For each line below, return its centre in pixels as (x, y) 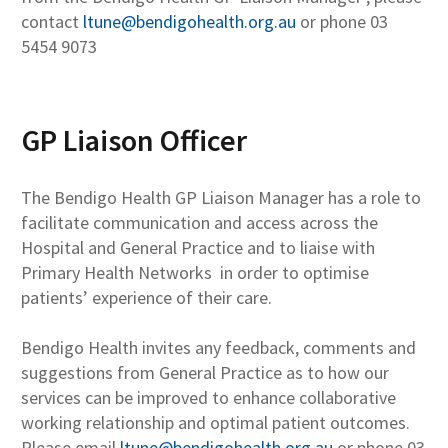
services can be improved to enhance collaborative (208, 398)
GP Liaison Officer (134, 140)
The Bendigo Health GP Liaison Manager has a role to (221, 198)
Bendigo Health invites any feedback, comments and (218, 348)
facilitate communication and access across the (199, 223)
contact (52, 22)
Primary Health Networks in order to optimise (195, 273)
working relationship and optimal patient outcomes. (215, 423)
